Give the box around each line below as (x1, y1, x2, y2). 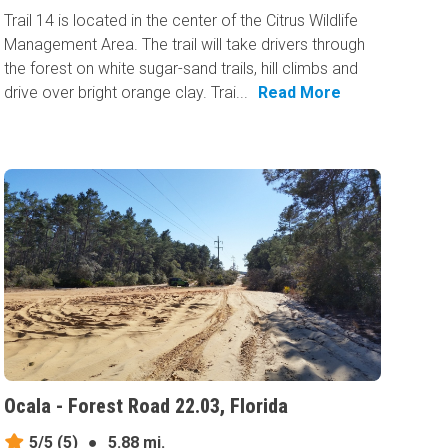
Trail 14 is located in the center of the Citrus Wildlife (4, 11, 359, 31)
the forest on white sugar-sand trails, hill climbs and (4, 59, 359, 79)
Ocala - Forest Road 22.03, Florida (4, 393, 289, 418)
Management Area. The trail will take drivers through (4, 35, 366, 55)
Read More (258, 83, 342, 103)
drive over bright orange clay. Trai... (4, 83, 249, 103)
